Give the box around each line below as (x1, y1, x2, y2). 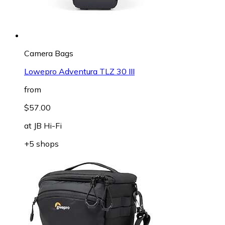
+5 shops (24, 138, 59, 149)
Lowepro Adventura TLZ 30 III (24, 66, 135, 76)
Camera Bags (24, 48, 73, 58)
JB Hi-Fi (34, 120, 62, 131)
